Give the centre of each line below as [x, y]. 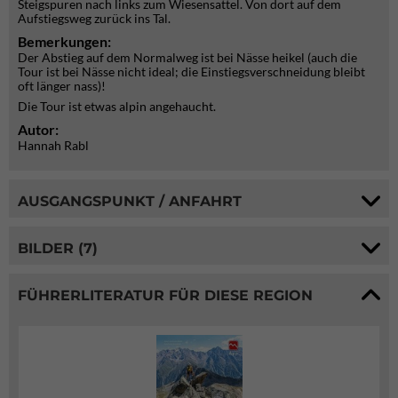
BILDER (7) [58, 248]
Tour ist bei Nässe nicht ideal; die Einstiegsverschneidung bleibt [191, 72]
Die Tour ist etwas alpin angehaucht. [117, 106]
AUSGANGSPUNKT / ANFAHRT [130, 201]
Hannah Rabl [53, 145]
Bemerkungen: [64, 41]
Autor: [40, 129]
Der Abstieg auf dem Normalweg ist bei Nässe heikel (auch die [187, 57]
